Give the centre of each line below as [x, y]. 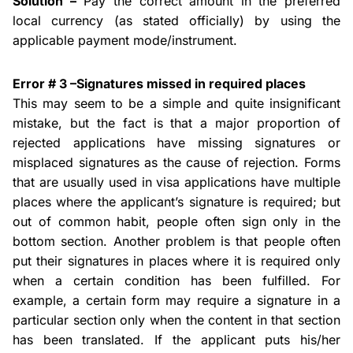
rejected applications [85, 143]
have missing [200, 143]
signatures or [292, 143]
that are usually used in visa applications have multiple [176, 182]
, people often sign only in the [243, 221]
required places [257, 84]
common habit [102, 221]
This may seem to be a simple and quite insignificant [176, 103]
